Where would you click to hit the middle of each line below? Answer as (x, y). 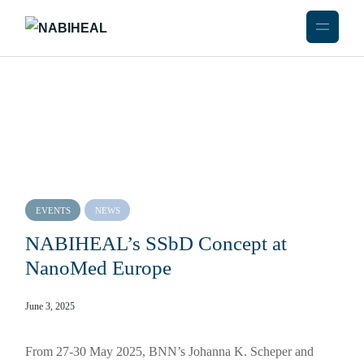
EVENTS (54, 210)
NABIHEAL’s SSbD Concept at (156, 243)
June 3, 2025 (50, 306)
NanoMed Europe (99, 268)
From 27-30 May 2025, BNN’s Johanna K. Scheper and (170, 351)
